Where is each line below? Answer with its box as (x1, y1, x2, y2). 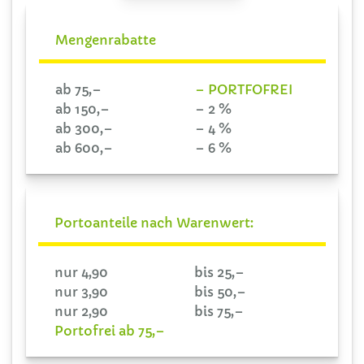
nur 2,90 (54, 302, 108, 319)
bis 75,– (194, 302, 244, 319)
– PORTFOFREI (194, 80, 292, 97)
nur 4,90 (54, 263, 108, 280)
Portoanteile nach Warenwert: (54, 214, 253, 231)
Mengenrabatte (55, 31, 156, 48)
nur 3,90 (54, 283, 108, 300)
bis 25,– (194, 263, 245, 280)
